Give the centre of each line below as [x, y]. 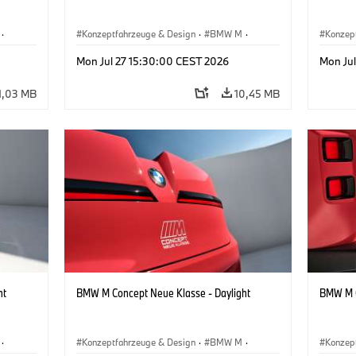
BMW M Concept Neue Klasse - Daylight [163, 292]
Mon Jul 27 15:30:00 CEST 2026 [152, 61]
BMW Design [108, 52]
